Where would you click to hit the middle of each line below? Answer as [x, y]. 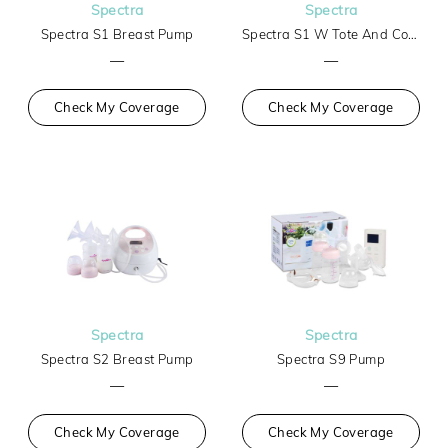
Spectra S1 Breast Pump [117, 34]
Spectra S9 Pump [330, 359]
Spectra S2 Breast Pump [117, 359]
